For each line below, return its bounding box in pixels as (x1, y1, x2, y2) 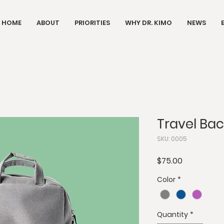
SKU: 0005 (157, 134, 187, 143)
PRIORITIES (74, 18, 110, 27)
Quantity (157, 209, 188, 220)
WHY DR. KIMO (125, 18, 172, 27)
